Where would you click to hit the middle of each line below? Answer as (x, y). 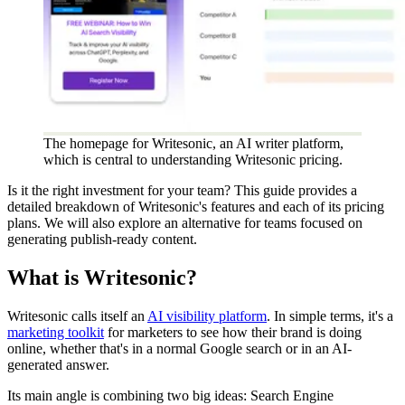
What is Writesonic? (102, 277)
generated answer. (58, 364)
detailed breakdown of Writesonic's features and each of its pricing (196, 206)
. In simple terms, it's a (330, 316)
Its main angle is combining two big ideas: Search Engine (170, 395)
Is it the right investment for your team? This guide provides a (182, 190)
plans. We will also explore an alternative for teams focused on (185, 222)
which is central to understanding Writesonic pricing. (193, 159)
